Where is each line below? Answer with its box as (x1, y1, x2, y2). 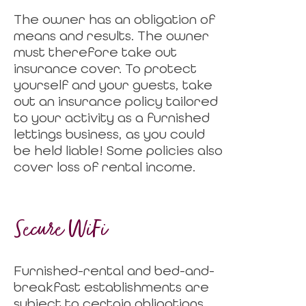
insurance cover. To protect (14, 61, 197, 76)
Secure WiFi (14, 220, 106, 247)
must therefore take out (14, 44, 177, 59)
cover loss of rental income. (14, 159, 195, 174)
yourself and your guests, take (14, 77, 212, 92)
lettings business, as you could (14, 126, 205, 141)
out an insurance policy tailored (14, 94, 218, 109)
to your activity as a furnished (14, 110, 210, 125)
